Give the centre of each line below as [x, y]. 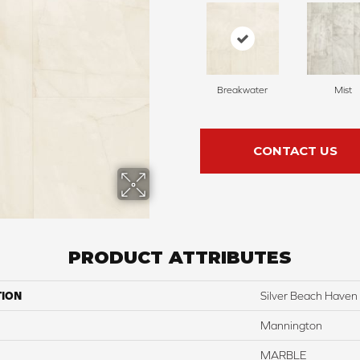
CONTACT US [295, 151]
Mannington [291, 326]
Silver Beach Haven [309, 296]
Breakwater [242, 90]
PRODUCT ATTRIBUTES [180, 258]
